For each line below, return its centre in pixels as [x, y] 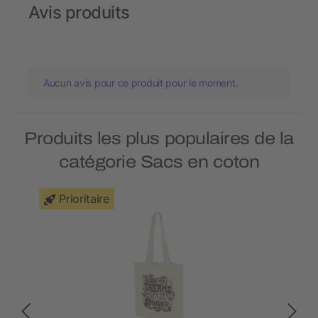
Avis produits [79, 13]
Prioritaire [84, 199]
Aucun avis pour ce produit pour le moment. [141, 83]
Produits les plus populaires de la [159, 139]
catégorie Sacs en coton [159, 162]
